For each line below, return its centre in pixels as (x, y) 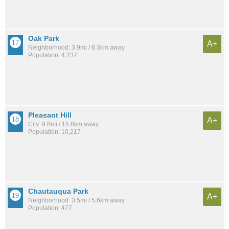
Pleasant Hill (50, 115)
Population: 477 (50, 208)
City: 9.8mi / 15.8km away (63, 124)
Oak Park (44, 38)
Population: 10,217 (54, 132)
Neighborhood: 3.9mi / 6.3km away (76, 47)
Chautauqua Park (58, 191)
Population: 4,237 (53, 55)
